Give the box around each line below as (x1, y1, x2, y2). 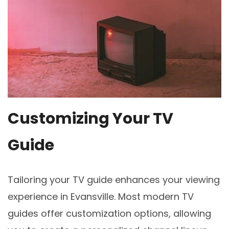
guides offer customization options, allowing (8, 207, 211, 220)
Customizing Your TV (8, 108, 173, 130)
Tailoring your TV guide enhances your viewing (8, 173, 220, 187)
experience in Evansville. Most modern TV (8, 190, 194, 203)
